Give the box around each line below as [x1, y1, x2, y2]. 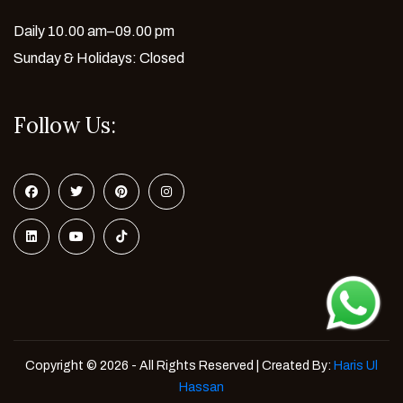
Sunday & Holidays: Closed [13, 49, 184, 66]
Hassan [179, 380, 224, 394]
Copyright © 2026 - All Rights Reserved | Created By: [25, 358, 334, 372]
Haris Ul [334, 358, 378, 372]
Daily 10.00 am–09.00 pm [13, 22, 175, 39]
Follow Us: [13, 111, 116, 139]
